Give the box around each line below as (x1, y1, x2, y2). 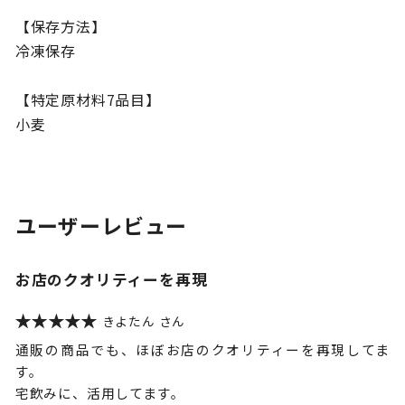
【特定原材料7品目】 (14, 89, 161, 111)
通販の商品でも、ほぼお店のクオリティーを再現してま (14, 340, 391, 360)
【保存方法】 (14, 15, 107, 38)
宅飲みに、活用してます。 (14, 383, 185, 403)
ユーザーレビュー (14, 210, 188, 241)
